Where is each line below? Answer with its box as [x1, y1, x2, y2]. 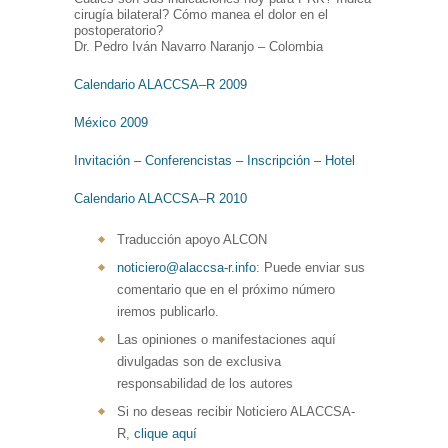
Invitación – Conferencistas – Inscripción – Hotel [74, 153, 355, 169]
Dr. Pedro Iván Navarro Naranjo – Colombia [74, 39, 323, 55]
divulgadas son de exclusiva [117, 354, 281, 370]
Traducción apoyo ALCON [117, 232, 267, 248]
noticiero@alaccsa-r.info [117, 260, 256, 276]
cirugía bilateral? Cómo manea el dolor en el [74, 7, 328, 23]
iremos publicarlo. [117, 304, 219, 320]
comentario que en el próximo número [117, 282, 335, 298]
